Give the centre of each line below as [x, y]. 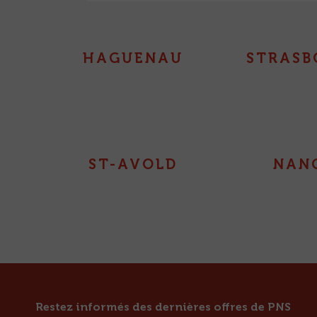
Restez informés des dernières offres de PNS [163, 307]
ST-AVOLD [133, 164]
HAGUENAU [133, 58]
